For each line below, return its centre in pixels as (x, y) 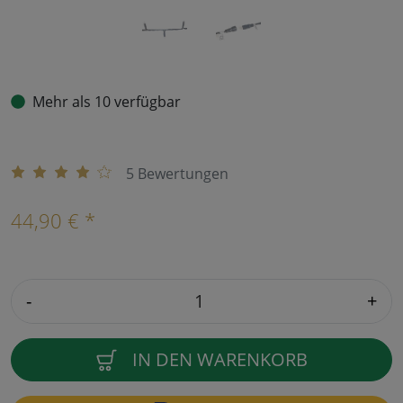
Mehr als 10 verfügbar (107, 102)
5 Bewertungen (177, 174)
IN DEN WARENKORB (220, 360)
